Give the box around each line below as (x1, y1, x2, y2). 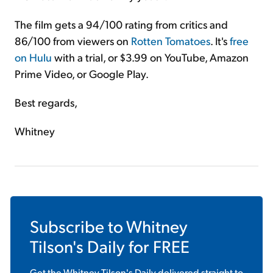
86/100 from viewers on (15, 33, 131, 48)
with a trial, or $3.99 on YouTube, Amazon (52, 49, 249, 64)
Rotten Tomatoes (131, 33, 210, 48)
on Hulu (15, 49, 52, 64)
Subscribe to (30, 214, 126, 236)
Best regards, (15, 94, 77, 109)
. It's (210, 33, 230, 48)
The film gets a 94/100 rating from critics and (15, 16, 228, 31)
